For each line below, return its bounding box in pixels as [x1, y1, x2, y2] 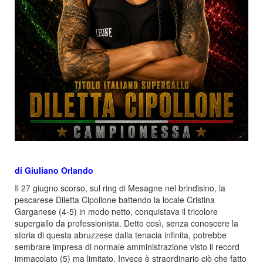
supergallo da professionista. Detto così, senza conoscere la [15, 217, 238, 229]
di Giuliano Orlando [15, 164, 93, 176]
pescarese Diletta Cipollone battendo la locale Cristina [15, 193, 215, 205]
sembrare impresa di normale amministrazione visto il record [15, 240, 240, 252]
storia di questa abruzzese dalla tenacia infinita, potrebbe [15, 228, 227, 241]
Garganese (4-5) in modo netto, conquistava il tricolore [15, 205, 218, 217]
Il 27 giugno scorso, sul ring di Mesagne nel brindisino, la [15, 181, 225, 194]
